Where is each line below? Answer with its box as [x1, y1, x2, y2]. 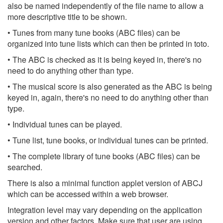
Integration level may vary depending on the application [7, 204, 202, 216]
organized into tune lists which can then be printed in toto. [7, 38, 209, 49]
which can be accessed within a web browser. [7, 188, 168, 200]
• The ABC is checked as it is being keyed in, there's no [7, 54, 202, 65]
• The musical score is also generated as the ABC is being [7, 81, 212, 92]
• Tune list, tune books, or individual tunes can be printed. [7, 134, 208, 146]
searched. [7, 161, 42, 173]
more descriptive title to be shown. [7, 11, 127, 22]
